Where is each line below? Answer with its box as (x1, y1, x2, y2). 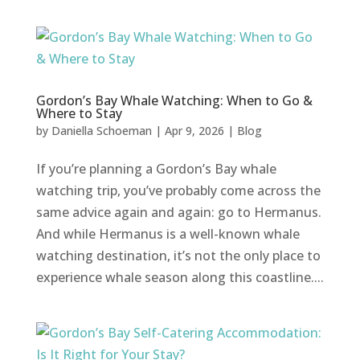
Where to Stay (35, 104, 122, 122)
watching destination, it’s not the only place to (35, 246, 321, 264)
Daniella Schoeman (51, 122, 152, 138)
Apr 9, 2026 (164, 122, 224, 138)
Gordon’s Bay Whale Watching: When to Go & (35, 91, 313, 109)
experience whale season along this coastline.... (35, 268, 324, 286)
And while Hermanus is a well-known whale (35, 224, 300, 243)
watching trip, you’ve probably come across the (35, 181, 321, 199)
